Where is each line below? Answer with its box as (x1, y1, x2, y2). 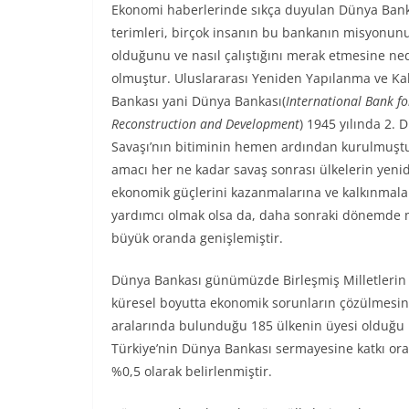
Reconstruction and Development (111, 115, 299, 132)
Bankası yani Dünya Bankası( (111, 92, 286, 110)
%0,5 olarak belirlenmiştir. (111, 362, 272, 380)
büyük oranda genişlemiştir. (111, 229, 283, 246)
